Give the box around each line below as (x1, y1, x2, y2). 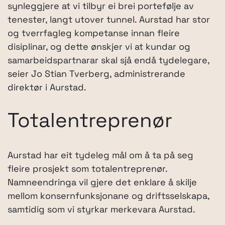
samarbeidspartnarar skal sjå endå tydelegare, (8, 56, 209, 66)
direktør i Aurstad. (8, 83, 86, 93)
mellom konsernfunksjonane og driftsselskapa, (8, 191, 209, 201)
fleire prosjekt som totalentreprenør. (8, 164, 167, 174)
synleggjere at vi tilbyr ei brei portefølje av (8, 2, 194, 12)
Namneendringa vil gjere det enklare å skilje (8, 178, 197, 188)
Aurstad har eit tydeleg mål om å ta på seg (8, 151, 193, 161)
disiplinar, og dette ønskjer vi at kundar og (8, 42, 190, 52)
